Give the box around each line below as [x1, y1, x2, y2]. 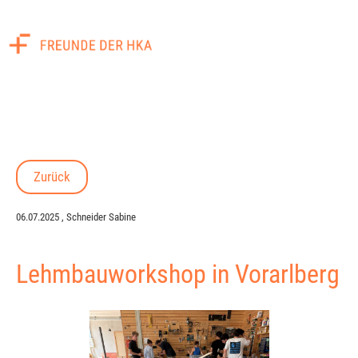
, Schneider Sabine [59, 211, 136, 223]
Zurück [34, 169, 70, 185]
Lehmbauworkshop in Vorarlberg [16, 259, 340, 289]
